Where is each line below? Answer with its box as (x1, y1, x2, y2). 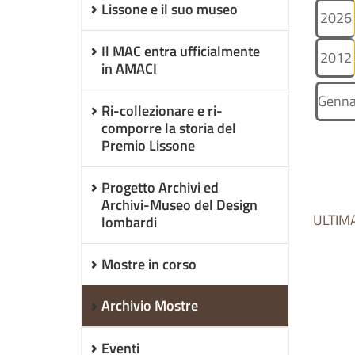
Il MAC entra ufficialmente (101, 40, 260, 62)
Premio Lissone (101, 135, 195, 156)
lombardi (101, 212, 157, 233)
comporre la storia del (101, 117, 236, 139)
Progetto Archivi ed (101, 177, 219, 198)
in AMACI (101, 58, 157, 79)
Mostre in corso (101, 254, 197, 275)
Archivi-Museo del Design (101, 194, 258, 216)
